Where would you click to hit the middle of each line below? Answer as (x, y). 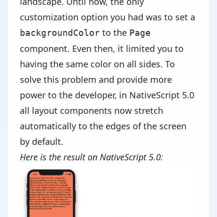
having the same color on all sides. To (97, 64)
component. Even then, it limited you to (102, 48)
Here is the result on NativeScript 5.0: (92, 157)
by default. (42, 141)
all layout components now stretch (92, 110)
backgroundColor (60, 32)
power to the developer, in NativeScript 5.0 (107, 95)
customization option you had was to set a (108, 17)
